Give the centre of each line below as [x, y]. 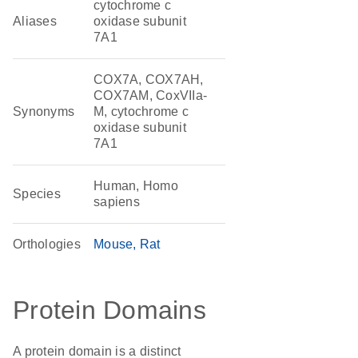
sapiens [117, 202]
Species [37, 194]
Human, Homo [136, 186]
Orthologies [47, 244]
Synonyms [44, 111]
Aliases [35, 21]
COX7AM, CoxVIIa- [151, 95]
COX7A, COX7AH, [149, 80]
